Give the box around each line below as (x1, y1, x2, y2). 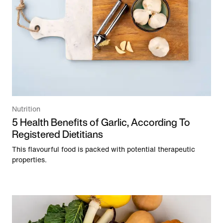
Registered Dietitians (12, 127, 103, 142)
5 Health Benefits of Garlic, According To (12, 115, 190, 130)
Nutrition (12, 106, 40, 113)
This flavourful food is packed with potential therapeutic (12, 146, 195, 154)
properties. (12, 156, 47, 164)
